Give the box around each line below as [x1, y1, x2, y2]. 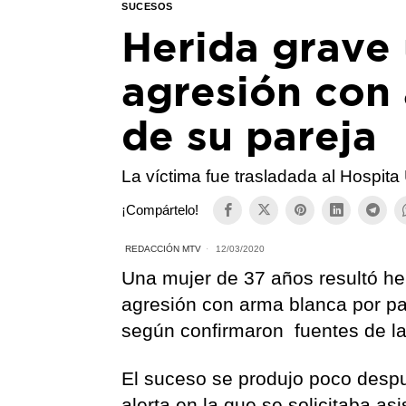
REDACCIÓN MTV [125, 243, 202, 254]
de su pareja [121, 111, 378, 158]
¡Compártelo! [121, 202, 199, 218]
